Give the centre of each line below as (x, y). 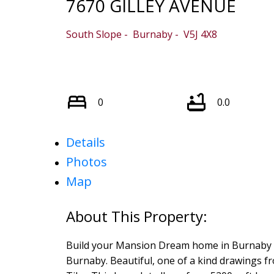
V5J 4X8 (200, 35)
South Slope (94, 35)
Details (85, 143)
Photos (86, 162)
